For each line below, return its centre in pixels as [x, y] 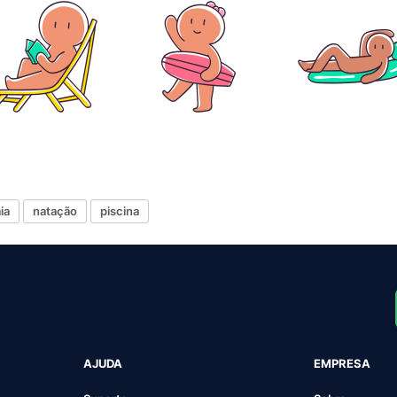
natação [55, 211]
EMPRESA [343, 363]
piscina [120, 211]
